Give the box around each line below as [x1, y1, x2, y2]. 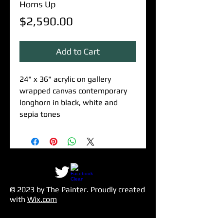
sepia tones [19, 109, 60, 119]
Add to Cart [56, 46, 100, 56]
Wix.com [27, 195, 57, 204]
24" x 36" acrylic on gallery [19, 74, 111, 84]
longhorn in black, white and [19, 98, 118, 107]
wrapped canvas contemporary [19, 86, 127, 95]
